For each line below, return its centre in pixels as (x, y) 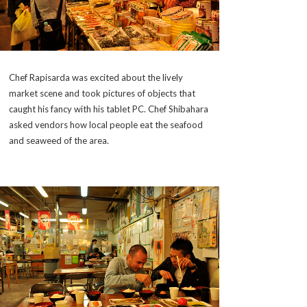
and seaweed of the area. (59, 140)
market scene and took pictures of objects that (102, 93)
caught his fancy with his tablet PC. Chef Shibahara (109, 109)
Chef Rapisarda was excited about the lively (96, 77)
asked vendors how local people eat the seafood (106, 124)
